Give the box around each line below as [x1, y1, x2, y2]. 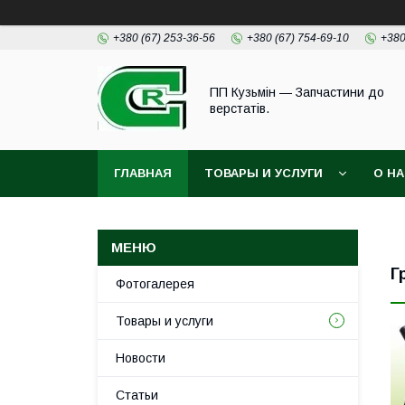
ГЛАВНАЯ [114, 166, 172, 180]
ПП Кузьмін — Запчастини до [210, 84, 384, 99]
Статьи [116, 388, 158, 402]
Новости [116, 351, 165, 365]
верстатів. [210, 100, 269, 116]
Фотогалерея [116, 277, 194, 291]
